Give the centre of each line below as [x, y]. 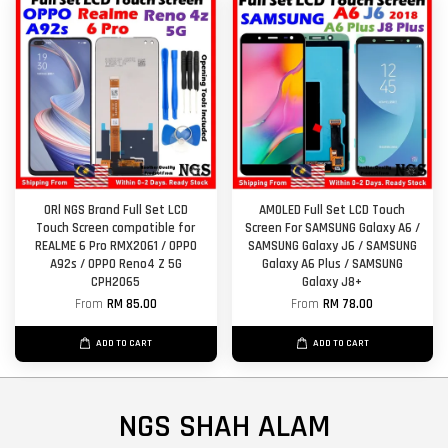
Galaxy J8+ [332, 282]
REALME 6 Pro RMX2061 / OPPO [115, 246]
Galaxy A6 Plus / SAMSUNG [332, 264]
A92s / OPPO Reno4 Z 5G [115, 264]
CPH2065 [116, 282]
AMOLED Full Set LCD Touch [332, 210]
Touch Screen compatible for [116, 228]
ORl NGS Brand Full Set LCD [115, 210]
